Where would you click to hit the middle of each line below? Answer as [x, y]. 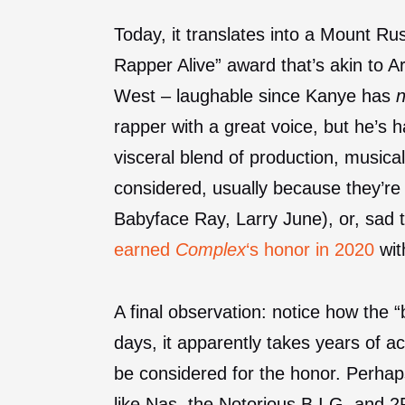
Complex [211, 249]
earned [145, 249]
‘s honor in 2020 [310, 249]
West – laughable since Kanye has [255, 95]
